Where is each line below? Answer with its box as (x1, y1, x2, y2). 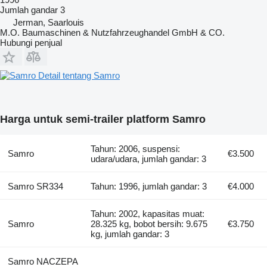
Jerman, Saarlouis (13, 17, 84, 27)
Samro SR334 (7, 181, 63, 191)
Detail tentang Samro (38, 70, 120, 80)
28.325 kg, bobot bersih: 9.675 (91, 218, 208, 229)
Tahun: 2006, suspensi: (91, 143, 181, 154)
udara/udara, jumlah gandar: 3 (91, 153, 207, 164)
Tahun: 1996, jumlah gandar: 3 (91, 181, 207, 191)
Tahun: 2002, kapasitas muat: (91, 208, 205, 219)
